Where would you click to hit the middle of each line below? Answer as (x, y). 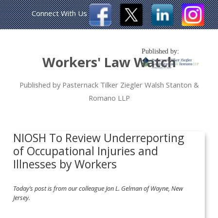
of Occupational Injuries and (86, 151)
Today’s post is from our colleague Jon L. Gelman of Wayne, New (98, 189)
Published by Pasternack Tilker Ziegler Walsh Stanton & (109, 85)
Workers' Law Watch (109, 62)
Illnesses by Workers (65, 164)
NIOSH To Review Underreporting (99, 138)
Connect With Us (59, 13)
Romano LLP (109, 98)
